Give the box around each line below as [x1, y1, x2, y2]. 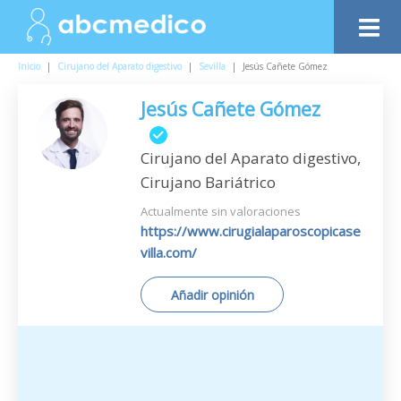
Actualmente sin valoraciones [141, 203, 301, 219]
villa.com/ [141, 243, 197, 261]
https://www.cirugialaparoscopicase [141, 222, 361, 240]
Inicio [18, 60, 40, 73]
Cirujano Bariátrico [141, 172, 276, 192]
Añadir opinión [170, 286, 254, 303]
